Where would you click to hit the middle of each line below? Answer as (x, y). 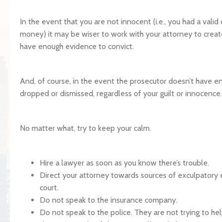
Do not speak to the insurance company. (109, 200)
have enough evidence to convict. (77, 46)
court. (49, 188)
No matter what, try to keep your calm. (85, 128)
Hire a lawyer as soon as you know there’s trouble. (124, 163)
